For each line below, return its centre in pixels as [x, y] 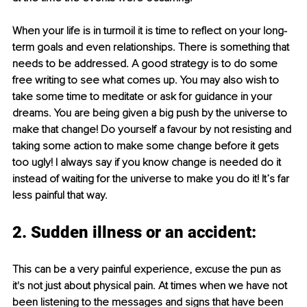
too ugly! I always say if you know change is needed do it [148, 162]
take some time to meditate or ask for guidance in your [144, 96]
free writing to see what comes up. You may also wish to [147, 80]
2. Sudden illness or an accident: [134, 232]
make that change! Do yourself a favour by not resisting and [153, 129]
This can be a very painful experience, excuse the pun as [148, 269]
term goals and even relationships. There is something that [152, 47]
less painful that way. [60, 195]
